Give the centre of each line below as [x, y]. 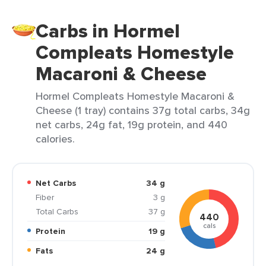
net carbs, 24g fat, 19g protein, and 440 [132, 124]
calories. [55, 139]
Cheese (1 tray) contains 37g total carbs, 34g [143, 110]
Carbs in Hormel [108, 31]
